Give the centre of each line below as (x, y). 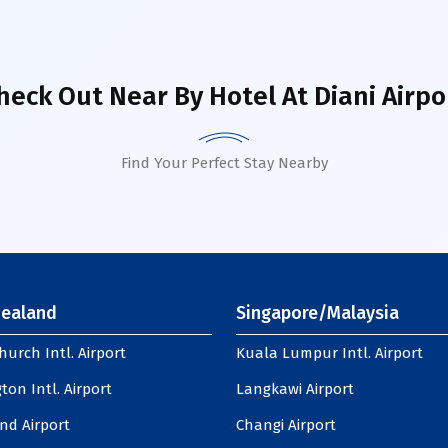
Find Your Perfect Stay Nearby (224, 163)
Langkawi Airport (295, 389)
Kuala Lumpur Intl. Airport (329, 353)
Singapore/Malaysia (317, 313)
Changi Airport (286, 425)
